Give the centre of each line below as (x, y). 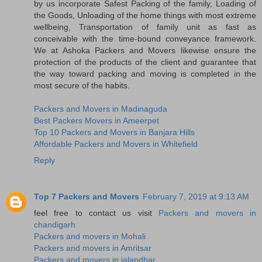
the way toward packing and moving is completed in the (145, 73)
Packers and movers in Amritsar (93, 248)
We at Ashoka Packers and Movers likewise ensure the (145, 50)
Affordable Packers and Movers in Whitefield (116, 144)
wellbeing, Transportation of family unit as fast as (145, 27)
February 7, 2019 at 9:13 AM (196, 196)
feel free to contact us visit (96, 213)
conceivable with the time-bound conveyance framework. (145, 38)
